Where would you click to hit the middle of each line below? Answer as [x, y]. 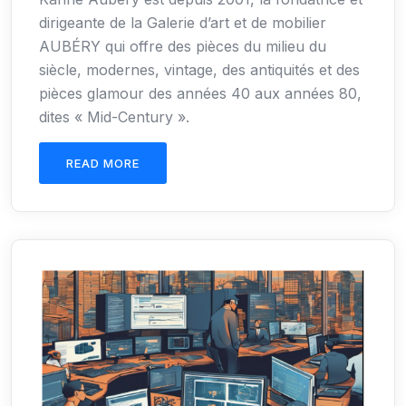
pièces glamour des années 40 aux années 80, [200, 94]
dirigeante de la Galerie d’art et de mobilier [183, 23]
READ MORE [103, 164]
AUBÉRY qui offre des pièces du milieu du [183, 47]
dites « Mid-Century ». [114, 117]
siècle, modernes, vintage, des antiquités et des [199, 70]
